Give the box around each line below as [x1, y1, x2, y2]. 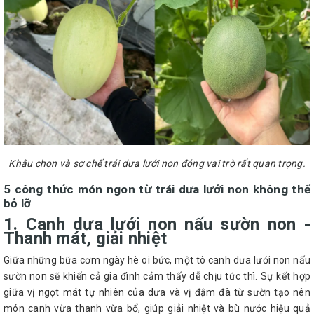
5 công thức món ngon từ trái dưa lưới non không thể [4, 182, 310, 197]
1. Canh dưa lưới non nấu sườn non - [4, 214, 310, 235]
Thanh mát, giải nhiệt [4, 228, 168, 249]
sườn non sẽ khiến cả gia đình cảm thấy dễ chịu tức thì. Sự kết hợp [4, 271, 310, 282]
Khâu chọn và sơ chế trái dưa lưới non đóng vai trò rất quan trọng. [8, 158, 306, 170]
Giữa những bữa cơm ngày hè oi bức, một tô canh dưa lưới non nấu [4, 254, 310, 266]
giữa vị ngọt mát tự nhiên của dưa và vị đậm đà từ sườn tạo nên [4, 287, 310, 299]
